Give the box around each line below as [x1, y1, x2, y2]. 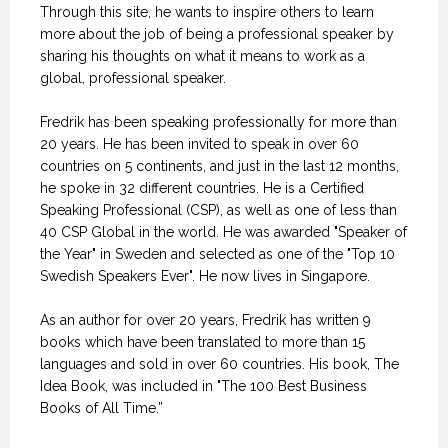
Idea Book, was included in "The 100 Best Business [40, 377, 367, 394]
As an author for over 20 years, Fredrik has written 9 [40, 311, 371, 328]
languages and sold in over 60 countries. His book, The [40, 355, 399, 372]
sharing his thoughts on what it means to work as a [40, 47, 365, 64]
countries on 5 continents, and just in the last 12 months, [40, 157, 399, 174]
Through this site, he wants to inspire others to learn [40, 3, 374, 20]
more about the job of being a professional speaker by [40, 25, 394, 42]
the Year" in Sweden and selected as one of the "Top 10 [40, 245, 395, 262]
